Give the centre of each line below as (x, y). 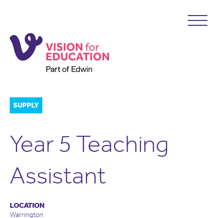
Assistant (58, 175)
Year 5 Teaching (89, 144)
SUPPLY (26, 105)
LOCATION (27, 205)
